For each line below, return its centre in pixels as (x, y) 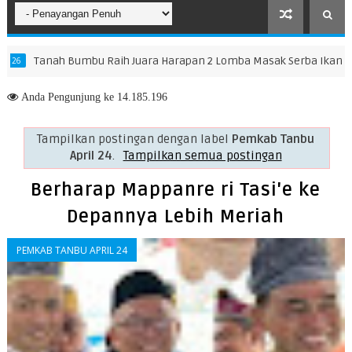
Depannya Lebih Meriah (176, 217)
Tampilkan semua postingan (202, 156)
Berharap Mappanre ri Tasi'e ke (176, 191)
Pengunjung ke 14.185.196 (106, 97)
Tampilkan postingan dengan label (135, 139)
